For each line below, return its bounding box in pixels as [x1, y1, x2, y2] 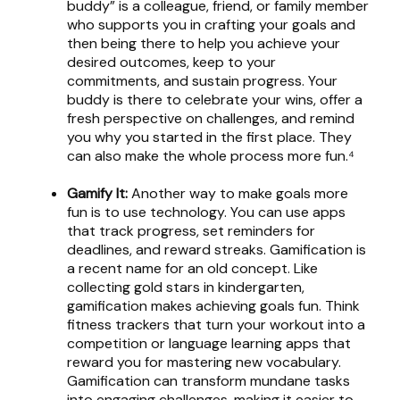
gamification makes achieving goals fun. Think [67, 296, 360, 316]
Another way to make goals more [131, 184, 348, 204]
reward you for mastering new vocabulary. [67, 353, 341, 372]
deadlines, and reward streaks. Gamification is [67, 240, 366, 260]
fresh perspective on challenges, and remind [67, 109, 354, 129]
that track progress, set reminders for [67, 221, 315, 241]
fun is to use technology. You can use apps [67, 203, 346, 222]
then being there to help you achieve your [67, 34, 340, 54]
